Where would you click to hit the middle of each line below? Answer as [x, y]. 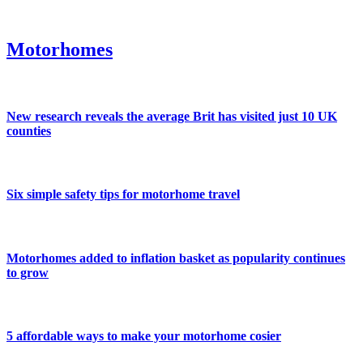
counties [29, 130]
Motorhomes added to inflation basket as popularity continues [176, 258]
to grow [28, 272]
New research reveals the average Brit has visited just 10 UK [172, 116]
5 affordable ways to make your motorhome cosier [144, 336]
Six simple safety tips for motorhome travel [123, 194]
